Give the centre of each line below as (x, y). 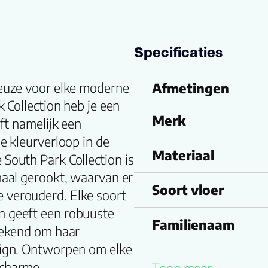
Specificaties (178, 52)
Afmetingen (191, 88)
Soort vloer (188, 190)
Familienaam (193, 224)
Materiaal (183, 155)
